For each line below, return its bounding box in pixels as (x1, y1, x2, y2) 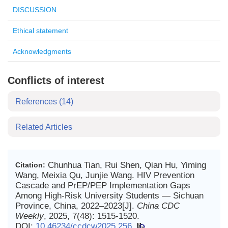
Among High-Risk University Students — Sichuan (15, 190, 204, 201)
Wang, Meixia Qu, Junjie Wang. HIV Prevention (15, 170, 194, 180)
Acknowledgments (13, 47, 71, 55)
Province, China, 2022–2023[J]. (15, 201, 137, 211)
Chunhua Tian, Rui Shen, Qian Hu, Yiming (48, 160, 206, 170)
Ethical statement (13, 26, 68, 35)
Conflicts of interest (8, 75, 104, 86)
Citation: (15, 161, 45, 169)
